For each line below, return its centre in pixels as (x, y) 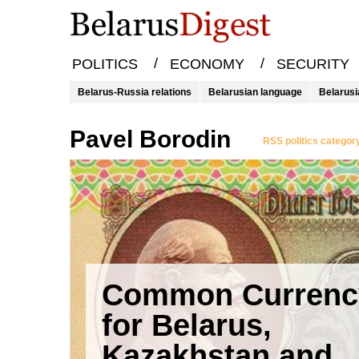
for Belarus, (187, 325)
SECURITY (313, 65)
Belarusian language (255, 92)
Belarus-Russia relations (135, 92)
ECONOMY (207, 65)
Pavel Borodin (158, 139)
